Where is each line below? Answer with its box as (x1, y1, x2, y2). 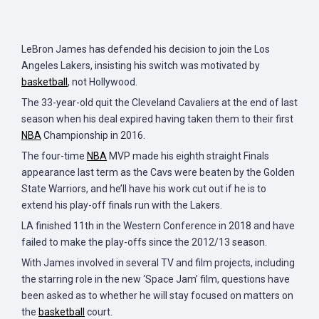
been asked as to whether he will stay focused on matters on (21, 290, 293, 301)
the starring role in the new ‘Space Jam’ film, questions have (21, 273, 290, 285)
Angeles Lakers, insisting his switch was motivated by (21, 60, 260, 71)
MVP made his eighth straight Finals (107, 150, 269, 162)
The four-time (21, 150, 87, 162)
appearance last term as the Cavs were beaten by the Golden (21, 167, 295, 178)
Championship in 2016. (41, 130, 145, 141)
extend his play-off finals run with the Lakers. (21, 199, 222, 211)
